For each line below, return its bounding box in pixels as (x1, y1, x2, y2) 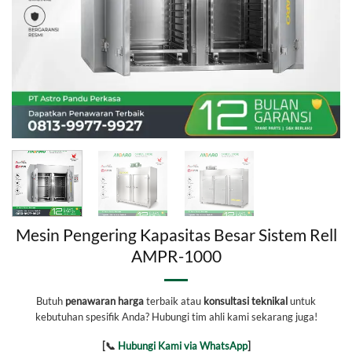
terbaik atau (144, 295, 203, 308)
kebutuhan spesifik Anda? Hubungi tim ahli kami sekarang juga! (35, 310, 317, 324)
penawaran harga (65, 295, 144, 308)
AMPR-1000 (130, 245, 222, 266)
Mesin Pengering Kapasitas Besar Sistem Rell (15, 224, 337, 245)
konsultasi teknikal (203, 295, 288, 308)
